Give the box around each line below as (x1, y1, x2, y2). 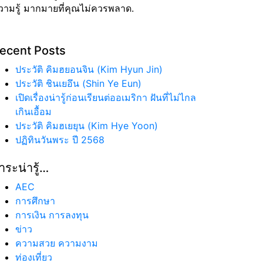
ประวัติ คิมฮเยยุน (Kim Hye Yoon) (15, 120, 158, 131)
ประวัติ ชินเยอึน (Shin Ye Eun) (15, 77, 141, 89)
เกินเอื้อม (15, 106, 52, 117)
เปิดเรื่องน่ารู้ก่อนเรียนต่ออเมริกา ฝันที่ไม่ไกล (15, 92, 196, 103)
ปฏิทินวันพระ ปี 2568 (15, 134, 104, 146)
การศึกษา (15, 195, 55, 207)
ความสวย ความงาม (15, 237, 98, 249)
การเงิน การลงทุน (15, 209, 89, 221)
